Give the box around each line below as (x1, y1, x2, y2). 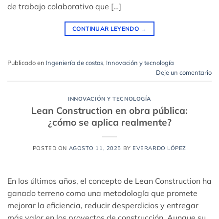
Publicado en (7, 58, 46, 66)
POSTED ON (32, 144, 69, 152)
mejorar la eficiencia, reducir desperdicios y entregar (7, 200, 198, 210)
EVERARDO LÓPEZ (132, 144, 187, 152)
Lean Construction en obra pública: (31, 104, 188, 116)
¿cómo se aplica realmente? (47, 116, 172, 128)
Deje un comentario (156, 68, 212, 76)
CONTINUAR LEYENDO (72, 25, 141, 33)
